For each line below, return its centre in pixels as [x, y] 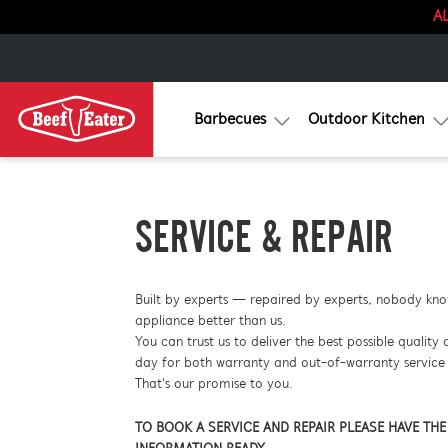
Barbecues [230, 119]
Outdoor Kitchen [367, 119]
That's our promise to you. [214, 384]
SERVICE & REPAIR [264, 236]
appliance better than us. [210, 321]
